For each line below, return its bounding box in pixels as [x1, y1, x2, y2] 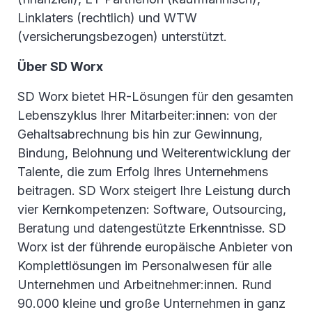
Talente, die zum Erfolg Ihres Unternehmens [17, 164, 268, 180]
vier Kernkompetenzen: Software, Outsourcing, [17, 202, 286, 217]
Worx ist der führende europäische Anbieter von [17, 240, 292, 255]
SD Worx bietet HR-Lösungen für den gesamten [17, 89, 293, 104]
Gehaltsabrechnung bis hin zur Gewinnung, [17, 127, 263, 142]
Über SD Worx [17, 59, 106, 75]
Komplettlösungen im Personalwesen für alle [17, 258, 272, 274]
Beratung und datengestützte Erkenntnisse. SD [17, 221, 286, 236]
